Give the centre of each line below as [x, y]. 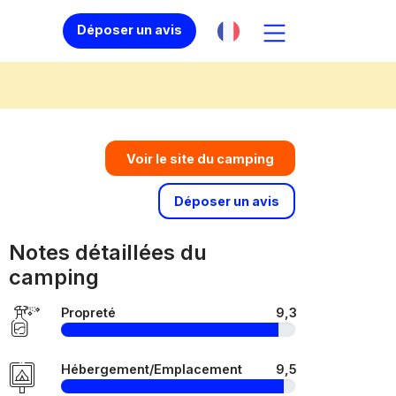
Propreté [88, 312]
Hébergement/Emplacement [152, 369]
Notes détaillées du [108, 252]
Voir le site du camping [200, 158]
